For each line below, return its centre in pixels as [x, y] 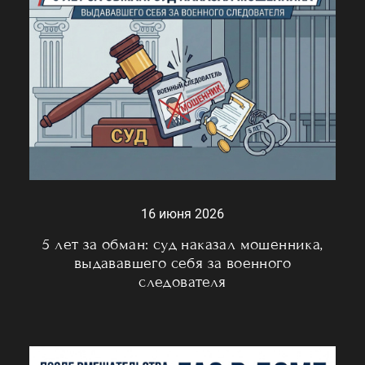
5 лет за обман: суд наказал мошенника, [182, 244]
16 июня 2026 [182, 213]
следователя [182, 281]
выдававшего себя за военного [182, 262]
